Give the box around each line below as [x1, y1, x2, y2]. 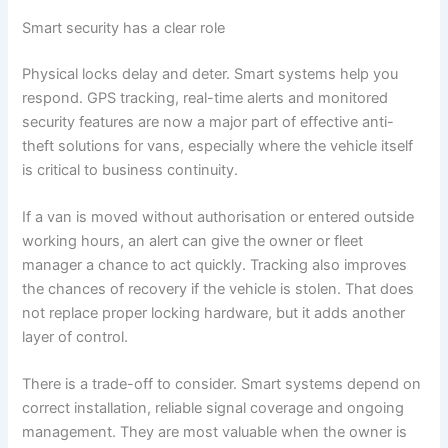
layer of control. [22, 328, 129, 347]
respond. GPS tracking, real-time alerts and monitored [22, 88, 389, 107]
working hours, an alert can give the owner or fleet [22, 232, 364, 251]
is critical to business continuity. [22, 160, 239, 179]
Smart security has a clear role [22, 18, 226, 37]
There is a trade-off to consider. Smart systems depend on [22, 375, 422, 394]
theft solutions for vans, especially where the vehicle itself [22, 136, 414, 155]
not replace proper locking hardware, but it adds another [22, 304, 406, 323]
